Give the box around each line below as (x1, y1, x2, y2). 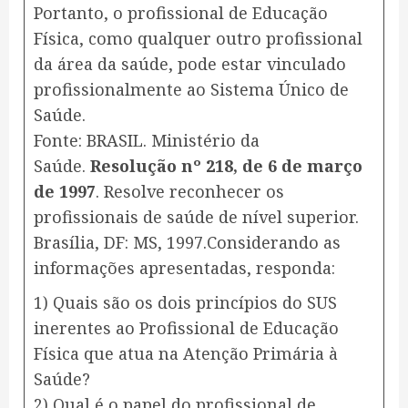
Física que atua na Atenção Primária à (34, 342, 338, 365)
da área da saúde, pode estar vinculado (34, 53, 346, 76)
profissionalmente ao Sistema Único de (34, 78, 349, 101)
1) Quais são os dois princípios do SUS (34, 291, 337, 314)
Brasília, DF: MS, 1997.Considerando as (34, 231, 341, 254)
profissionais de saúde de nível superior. (34, 206, 359, 229)
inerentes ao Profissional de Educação (34, 317, 339, 340)
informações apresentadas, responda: (34, 257, 335, 280)
